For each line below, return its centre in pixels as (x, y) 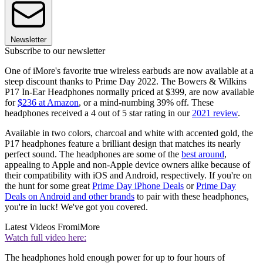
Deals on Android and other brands (70, 197)
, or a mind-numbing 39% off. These (146, 103)
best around (203, 154)
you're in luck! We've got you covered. (76, 207)
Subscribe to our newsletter (55, 51)
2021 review (215, 113)
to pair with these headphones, (192, 197)
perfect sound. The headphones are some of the (93, 154)
